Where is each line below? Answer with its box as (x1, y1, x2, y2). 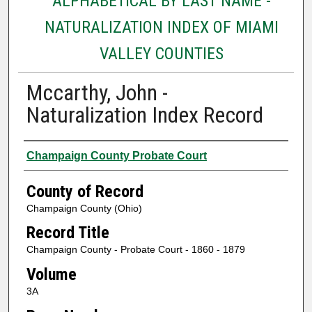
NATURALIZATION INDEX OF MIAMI (44, 17, 279, 37)
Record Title (26, 223, 109, 243)
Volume (26, 264, 77, 284)
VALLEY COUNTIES (99, 43, 224, 63)
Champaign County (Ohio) (26, 202, 142, 214)
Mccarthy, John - (26, 79, 168, 106)
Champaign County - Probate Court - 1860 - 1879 (26, 244, 245, 256)
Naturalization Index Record (26, 101, 263, 128)
